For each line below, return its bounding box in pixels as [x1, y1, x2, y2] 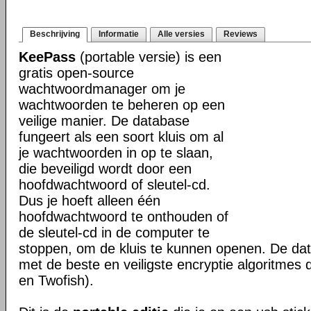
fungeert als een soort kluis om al [19, 129, 224, 144]
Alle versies [158, 29, 205, 39]
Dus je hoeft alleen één [19, 193, 160, 208]
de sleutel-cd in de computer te [19, 225, 210, 240]
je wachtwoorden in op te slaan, [19, 145, 213, 160]
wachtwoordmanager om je [19, 81, 185, 96]
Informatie [99, 29, 139, 39]
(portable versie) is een [76, 49, 221, 65]
